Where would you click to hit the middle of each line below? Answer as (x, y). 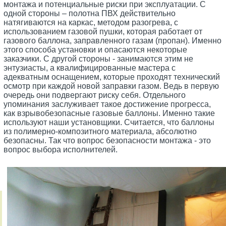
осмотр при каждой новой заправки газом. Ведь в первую (111, 86)
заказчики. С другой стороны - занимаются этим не (99, 59)
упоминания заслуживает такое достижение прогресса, (107, 104)
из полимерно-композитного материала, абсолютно (100, 131)
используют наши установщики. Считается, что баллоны (109, 122)
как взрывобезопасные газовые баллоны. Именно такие (109, 113)
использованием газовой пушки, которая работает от (103, 31)
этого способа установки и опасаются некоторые (96, 49)
